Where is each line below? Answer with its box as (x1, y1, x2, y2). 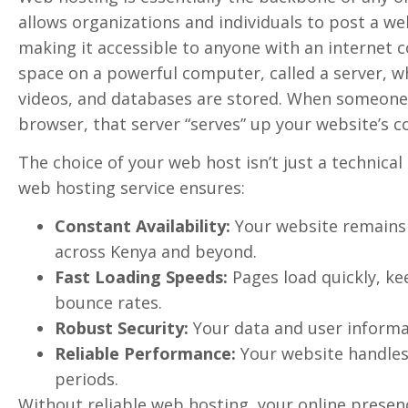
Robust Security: (55, 317, 189, 340)
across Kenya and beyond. (55, 240, 257, 263)
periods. (55, 368, 118, 391)
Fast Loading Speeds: (55, 266, 228, 289)
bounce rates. (55, 291, 162, 314)
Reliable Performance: (55, 342, 236, 365)
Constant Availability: (55, 215, 230, 238)
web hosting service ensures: (18, 176, 245, 199)
